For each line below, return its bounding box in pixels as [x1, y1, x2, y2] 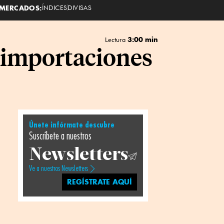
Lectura [104, 35, 127, 43]
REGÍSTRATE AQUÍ [67, 177, 132, 186]
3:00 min [127, 35, 158, 43]
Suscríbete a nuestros [28, 131, 91, 141]
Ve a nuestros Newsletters [28, 164, 88, 172]
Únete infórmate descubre [28, 121, 114, 129]
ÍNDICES [41, 3, 67, 11]
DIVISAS [67, 3, 92, 11]
